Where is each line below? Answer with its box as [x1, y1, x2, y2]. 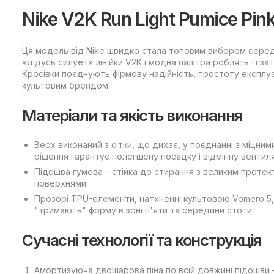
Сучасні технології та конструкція [22, 230, 262, 250]
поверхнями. [34, 178, 88, 189]
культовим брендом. [22, 80, 110, 91]
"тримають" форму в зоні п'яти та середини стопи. [34, 205, 254, 216]
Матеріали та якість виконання [22, 105, 243, 125]
